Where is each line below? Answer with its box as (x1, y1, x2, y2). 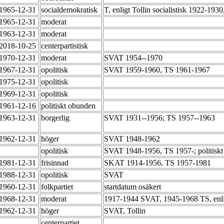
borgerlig (41, 113, 71, 122)
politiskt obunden (41, 101, 97, 110)
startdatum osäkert (104, 182, 163, 191)
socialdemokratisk (41, 5, 99, 14)
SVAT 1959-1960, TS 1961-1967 (104, 65, 212, 74)
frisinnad (41, 158, 70, 167)
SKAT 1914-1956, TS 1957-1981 (104, 158, 213, 167)
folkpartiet (41, 182, 75, 191)
